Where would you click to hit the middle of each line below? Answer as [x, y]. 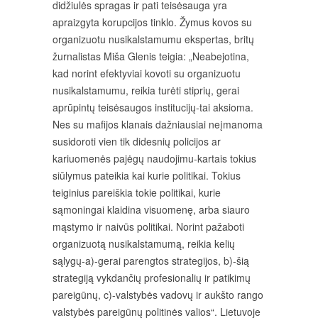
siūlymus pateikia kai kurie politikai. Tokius [147, 175]
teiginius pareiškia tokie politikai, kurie [137, 192]
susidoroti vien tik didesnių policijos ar [137, 141]
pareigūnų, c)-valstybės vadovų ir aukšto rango [158, 295]
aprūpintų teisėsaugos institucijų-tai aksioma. [153, 107]
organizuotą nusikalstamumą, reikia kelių [144, 243]
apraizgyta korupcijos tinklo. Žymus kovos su [152, 22]
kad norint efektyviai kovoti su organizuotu [147, 73]
